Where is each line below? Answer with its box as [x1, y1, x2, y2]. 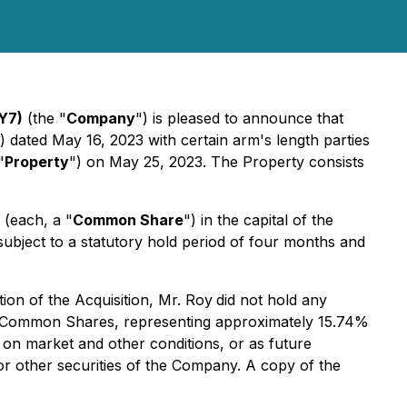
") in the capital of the [184, 211, 333, 229]
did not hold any [216, 291, 327, 309]
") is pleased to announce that [135, 109, 343, 127]
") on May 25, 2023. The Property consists [69, 153, 364, 171]
